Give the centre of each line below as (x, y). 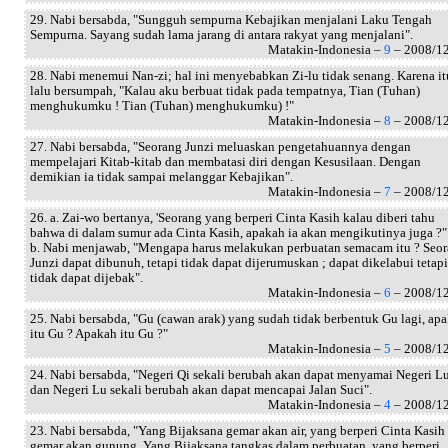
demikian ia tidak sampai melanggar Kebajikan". (161, 176)
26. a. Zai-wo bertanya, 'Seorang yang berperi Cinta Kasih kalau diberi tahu (232, 217)
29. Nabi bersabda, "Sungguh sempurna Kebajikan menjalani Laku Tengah (231, 19)
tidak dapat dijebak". (86, 277)
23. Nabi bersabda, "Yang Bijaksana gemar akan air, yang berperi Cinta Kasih (237, 430)
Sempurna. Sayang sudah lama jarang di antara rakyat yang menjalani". (221, 34)
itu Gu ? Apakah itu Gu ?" (99, 333)
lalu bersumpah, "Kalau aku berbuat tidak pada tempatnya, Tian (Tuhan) (225, 90)
